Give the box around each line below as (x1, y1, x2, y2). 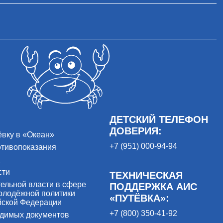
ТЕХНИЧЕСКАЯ (109, 169, 183, 181)
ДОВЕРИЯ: (109, 125, 162, 136)
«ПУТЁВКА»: (109, 192, 169, 204)
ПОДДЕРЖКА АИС (109, 181, 197, 192)
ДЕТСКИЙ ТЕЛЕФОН (109, 113, 208, 125)
